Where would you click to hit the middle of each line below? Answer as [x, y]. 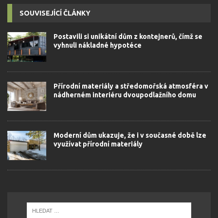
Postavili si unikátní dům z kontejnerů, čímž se [128, 37]
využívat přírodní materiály [98, 144]
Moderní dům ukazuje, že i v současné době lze [130, 135]
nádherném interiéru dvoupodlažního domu [125, 95]
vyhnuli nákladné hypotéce [98, 45]
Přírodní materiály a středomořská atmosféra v [131, 86]
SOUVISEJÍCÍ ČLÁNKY [55, 13]
